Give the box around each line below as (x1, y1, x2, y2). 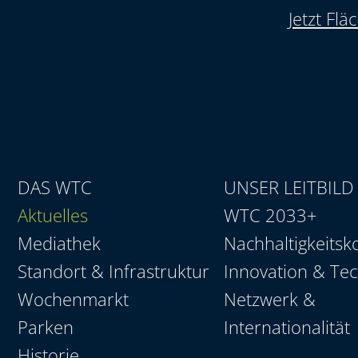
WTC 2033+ (224, 202, 318, 227)
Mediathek (18, 230, 101, 255)
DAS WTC (18, 174, 92, 199)
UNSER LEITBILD (224, 174, 355, 199)
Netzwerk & (224, 286, 316, 311)
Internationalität (224, 314, 351, 339)
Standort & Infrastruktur (18, 258, 209, 283)
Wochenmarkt (18, 286, 129, 311)
